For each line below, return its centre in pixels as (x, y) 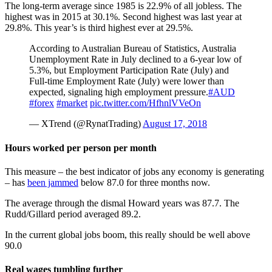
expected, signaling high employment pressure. (119, 92)
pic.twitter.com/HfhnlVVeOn (145, 103)
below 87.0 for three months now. (144, 182)
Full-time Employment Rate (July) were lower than (127, 81)
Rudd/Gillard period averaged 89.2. (73, 214)
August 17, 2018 (175, 124)
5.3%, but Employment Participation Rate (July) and (129, 70)
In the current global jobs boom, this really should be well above (127, 234)
